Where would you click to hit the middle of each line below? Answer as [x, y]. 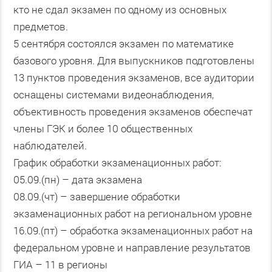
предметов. [40, 27]
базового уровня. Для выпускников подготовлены [134, 61]
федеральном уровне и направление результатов [132, 248]
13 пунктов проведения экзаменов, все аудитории [134, 78]
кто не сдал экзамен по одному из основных [120, 10]
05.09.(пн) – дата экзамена [77, 180]
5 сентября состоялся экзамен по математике [123, 44]
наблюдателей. [50, 146]
